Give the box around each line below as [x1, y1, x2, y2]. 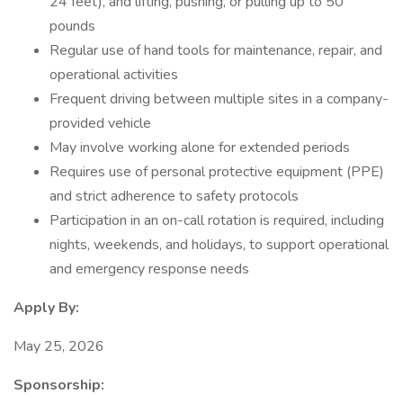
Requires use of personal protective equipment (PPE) [49, 162, 384, 182]
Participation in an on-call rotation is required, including [49, 210, 384, 230]
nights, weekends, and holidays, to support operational [49, 235, 389, 255]
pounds [49, 16, 95, 36]
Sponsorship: [13, 375, 104, 395]
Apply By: [13, 298, 79, 318]
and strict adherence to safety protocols [49, 186, 299, 206]
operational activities [49, 65, 178, 85]
